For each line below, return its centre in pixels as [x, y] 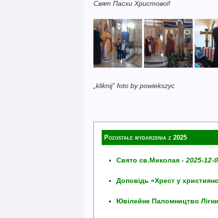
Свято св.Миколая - [151, 160]
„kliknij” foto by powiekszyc [134, 86]
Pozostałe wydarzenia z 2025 [145, 137]
